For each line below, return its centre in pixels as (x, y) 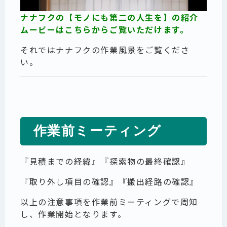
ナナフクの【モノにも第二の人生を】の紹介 (110, 17)
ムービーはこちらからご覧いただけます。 (105, 30)
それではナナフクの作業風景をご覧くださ (105, 50)
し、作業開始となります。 (73, 214)
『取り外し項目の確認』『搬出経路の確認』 (110, 182)
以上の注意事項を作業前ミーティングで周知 (109, 202)
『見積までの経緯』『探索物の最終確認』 (105, 161)
